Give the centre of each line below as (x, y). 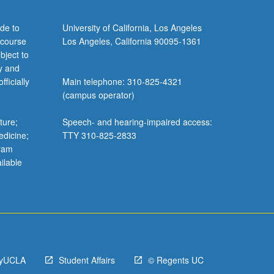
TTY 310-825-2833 (99, 135)
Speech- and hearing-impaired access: (137, 122)
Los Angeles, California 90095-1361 (131, 41)
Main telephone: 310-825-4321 (122, 82)
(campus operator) (98, 95)
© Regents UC (176, 260)
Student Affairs (87, 260)
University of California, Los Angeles (132, 28)
